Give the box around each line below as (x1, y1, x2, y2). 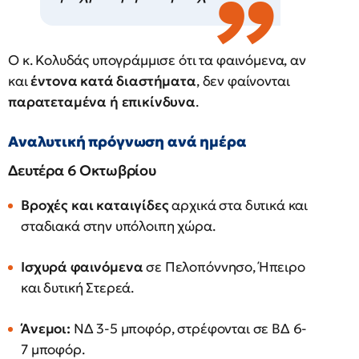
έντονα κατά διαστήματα (30, 72, 196, 90)
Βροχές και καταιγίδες (21, 196, 169, 214)
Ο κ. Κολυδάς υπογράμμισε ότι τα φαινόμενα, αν (8, 51, 306, 69)
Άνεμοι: (21, 320, 71, 337)
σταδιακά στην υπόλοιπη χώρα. (21, 217, 216, 235)
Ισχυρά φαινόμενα (21, 258, 143, 276)
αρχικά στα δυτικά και (168, 196, 309, 214)
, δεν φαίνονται (196, 72, 290, 90)
